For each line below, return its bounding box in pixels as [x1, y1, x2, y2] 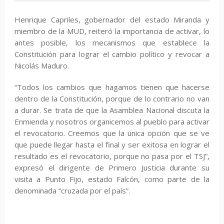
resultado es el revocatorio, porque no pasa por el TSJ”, [14, 151, 210, 161]
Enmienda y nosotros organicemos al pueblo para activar [14, 116, 210, 126]
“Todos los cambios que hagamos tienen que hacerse [14, 82, 210, 92]
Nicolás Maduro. [14, 60, 69, 70]
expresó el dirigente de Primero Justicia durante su [14, 162, 210, 172]
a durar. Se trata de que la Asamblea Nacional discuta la [14, 105, 210, 115]
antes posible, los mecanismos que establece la [14, 37, 210, 47]
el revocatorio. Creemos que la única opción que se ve [14, 128, 210, 138]
